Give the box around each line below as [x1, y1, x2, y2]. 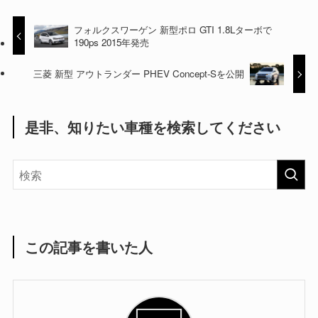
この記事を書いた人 [25, 236, 153, 257]
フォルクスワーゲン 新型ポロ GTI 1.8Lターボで [74, 22, 273, 36]
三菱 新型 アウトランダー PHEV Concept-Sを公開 [33, 67, 244, 81]
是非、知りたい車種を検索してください [25, 116, 281, 137]
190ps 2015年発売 [74, 35, 150, 49]
